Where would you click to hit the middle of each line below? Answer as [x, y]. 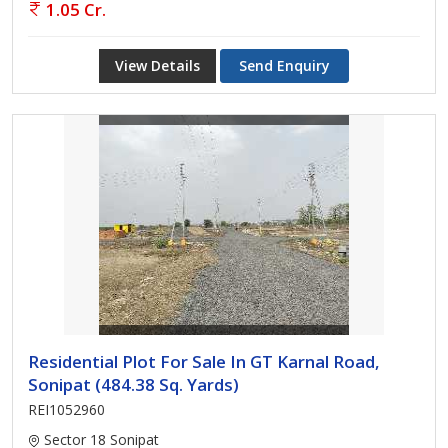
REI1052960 [66, 409]
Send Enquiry [284, 65]
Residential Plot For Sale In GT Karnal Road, [204, 361]
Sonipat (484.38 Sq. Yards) [133, 384]
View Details [157, 65]
